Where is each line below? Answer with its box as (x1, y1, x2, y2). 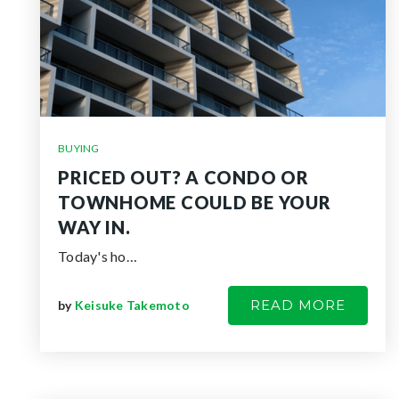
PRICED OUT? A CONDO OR (58, 167, 309, 188)
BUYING (58, 142, 100, 155)
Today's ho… (58, 248, 137, 265)
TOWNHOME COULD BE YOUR (58, 191, 331, 213)
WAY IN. (58, 216, 131, 238)
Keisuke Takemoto (74, 297, 190, 313)
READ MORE (250, 297, 346, 313)
